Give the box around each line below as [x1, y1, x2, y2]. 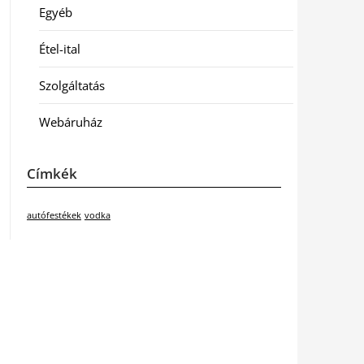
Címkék [26, 164, 77, 183]
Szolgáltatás [38, 77, 105, 93]
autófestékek [26, 210, 81, 221]
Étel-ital [38, 41, 80, 57]
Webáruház [38, 114, 102, 130]
